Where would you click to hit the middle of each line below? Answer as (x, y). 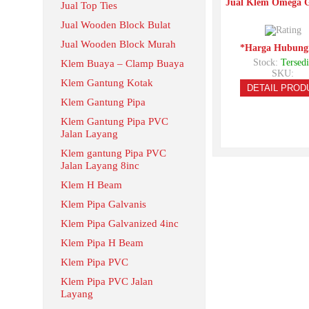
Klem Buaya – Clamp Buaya (122, 63)
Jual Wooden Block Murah (118, 44)
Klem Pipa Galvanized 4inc (120, 223)
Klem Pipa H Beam (102, 243)
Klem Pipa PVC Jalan (107, 281)
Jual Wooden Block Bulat (116, 25)
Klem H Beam (91, 185)
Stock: (267, 62)
